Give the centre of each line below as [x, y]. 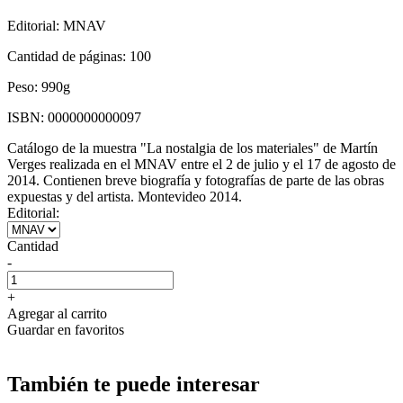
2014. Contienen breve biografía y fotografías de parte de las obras [196, 180]
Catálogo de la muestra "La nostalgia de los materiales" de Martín [193, 148]
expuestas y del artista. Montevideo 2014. [125, 196]
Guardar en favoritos [66, 329]
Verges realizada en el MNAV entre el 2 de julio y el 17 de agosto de [201, 164]
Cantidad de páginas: [68, 56]
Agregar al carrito [57, 313]
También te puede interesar [134, 384]
